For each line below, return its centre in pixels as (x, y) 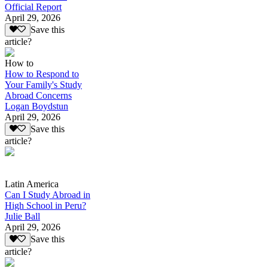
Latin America (32, 184)
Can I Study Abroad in (48, 195)
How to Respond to (42, 74)
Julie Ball (22, 217)
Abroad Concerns (38, 96)
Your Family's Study (43, 85)
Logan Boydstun (36, 106)
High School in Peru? (45, 206)
